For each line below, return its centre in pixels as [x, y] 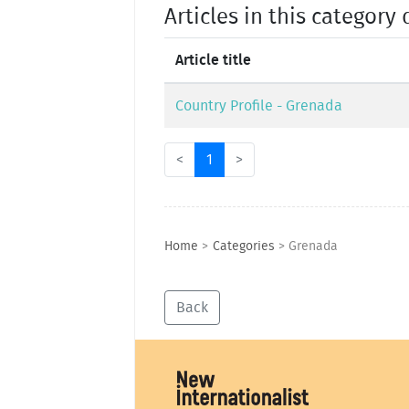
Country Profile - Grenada [259, 105]
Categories [243, 246]
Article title [213, 60]
